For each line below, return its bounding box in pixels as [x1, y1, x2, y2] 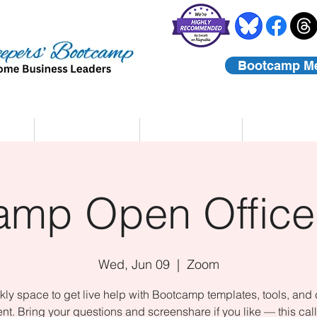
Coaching [62, 122, 113, 137]
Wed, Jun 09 [98, 256, 170, 272]
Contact [270, 122, 310, 137]
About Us [167, 122, 215, 137]
